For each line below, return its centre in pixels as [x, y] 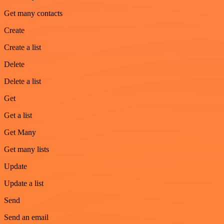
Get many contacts [33, 13]
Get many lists [26, 149]
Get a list [18, 115]
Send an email [26, 217]
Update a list [24, 183]
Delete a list [22, 81]
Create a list [22, 47]
